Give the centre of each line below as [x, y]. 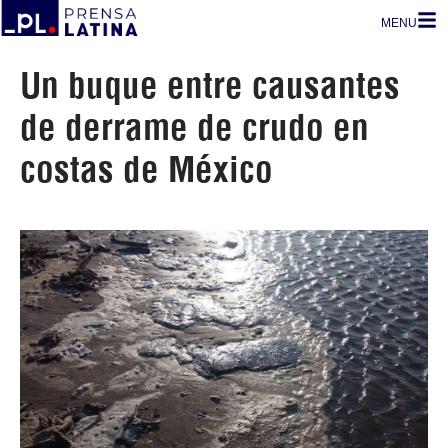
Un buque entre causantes [210, 85]
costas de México [146, 169]
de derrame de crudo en [194, 127]
